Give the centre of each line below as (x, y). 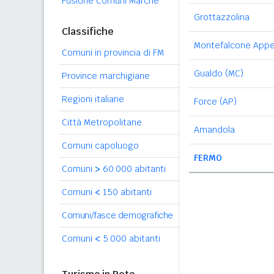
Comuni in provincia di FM (113, 53)
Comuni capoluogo (100, 146)
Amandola (214, 130)
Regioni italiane (93, 99)
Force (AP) (215, 102)
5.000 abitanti (130, 239)
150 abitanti (126, 192)
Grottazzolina (222, 17)
